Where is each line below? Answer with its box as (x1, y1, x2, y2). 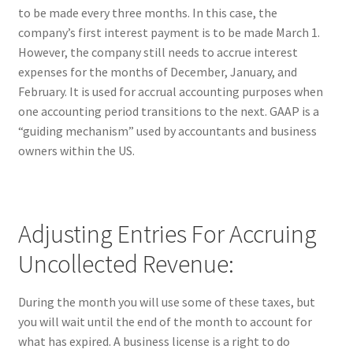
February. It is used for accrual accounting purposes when (17, 84, 323, 100)
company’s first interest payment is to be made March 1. (17, 24, 320, 41)
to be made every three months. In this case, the (17, 5, 277, 21)
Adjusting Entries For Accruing (17, 217, 317, 250)
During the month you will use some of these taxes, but (17, 293, 315, 310)
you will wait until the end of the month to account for (17, 313, 312, 329)
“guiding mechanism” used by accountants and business (17, 123, 317, 139)
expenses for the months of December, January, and (17, 64, 297, 80)
